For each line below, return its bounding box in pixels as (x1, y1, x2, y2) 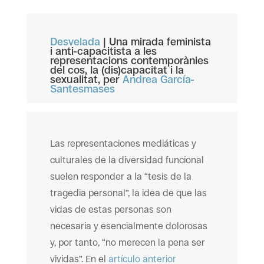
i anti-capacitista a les (49, 45, 157, 57)
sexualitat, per (49, 74, 120, 85)
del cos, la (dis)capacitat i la (49, 64, 184, 76)
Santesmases (49, 83, 115, 95)
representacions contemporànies (49, 55, 209, 67)
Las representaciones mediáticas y (49, 138, 196, 149)
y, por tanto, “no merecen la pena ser (49, 237, 205, 248)
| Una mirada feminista (103, 36, 211, 48)
